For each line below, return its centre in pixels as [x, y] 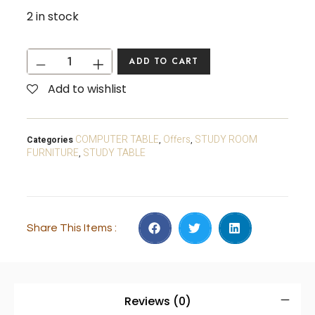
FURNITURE [53, 153]
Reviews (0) [157, 301]
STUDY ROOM [226, 139]
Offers [177, 139]
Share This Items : [72, 228]
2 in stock [53, 16]
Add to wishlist [88, 89]
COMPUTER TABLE [117, 139]
